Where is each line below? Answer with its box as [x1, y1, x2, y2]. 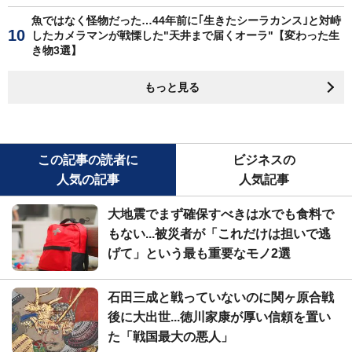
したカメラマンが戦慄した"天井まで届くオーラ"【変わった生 [31, 28, 339, 42]
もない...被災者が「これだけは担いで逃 [108, 226, 331, 240]
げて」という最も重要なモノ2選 [108, 246, 291, 260]
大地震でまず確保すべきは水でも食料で [108, 207, 334, 221]
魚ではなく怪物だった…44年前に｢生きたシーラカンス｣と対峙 [31, 13, 341, 27]
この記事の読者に [38, 152, 138, 167]
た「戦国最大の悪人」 [108, 329, 233, 343]
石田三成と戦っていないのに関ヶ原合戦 [108, 290, 334, 304]
